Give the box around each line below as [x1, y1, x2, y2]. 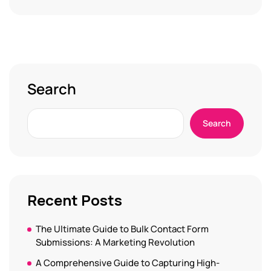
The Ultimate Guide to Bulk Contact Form [36, 223, 209, 236]
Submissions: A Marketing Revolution [36, 236, 195, 249]
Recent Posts [27, 190, 122, 211]
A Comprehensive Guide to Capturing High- [36, 256, 220, 270]
